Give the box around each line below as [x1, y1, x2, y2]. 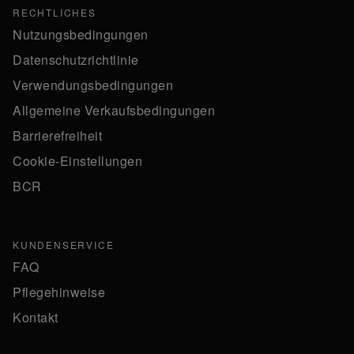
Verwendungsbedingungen [13, 76, 173, 95]
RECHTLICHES [13, 6, 96, 20]
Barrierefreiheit [13, 126, 102, 145]
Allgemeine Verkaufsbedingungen [13, 101, 215, 120]
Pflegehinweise [13, 283, 105, 302]
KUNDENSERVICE [13, 238, 115, 252]
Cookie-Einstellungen [13, 152, 142, 171]
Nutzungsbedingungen [13, 25, 149, 44]
